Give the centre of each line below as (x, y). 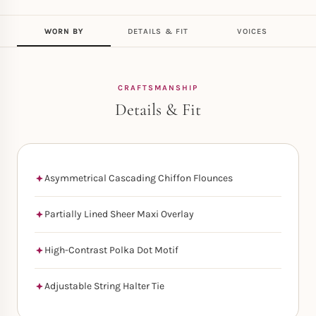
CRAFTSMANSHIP (158, 88)
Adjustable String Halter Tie (104, 286)
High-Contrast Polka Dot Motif (111, 250)
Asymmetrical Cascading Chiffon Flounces (139, 178)
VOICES (252, 31)
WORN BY (64, 31)
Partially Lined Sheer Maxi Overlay (119, 214)
